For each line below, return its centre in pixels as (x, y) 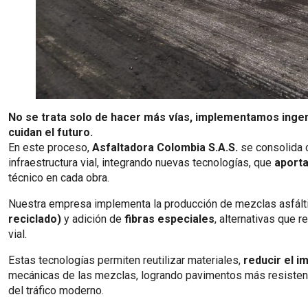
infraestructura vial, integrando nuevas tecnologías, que (141, 163)
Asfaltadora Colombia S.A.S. (165, 147)
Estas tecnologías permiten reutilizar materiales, (126, 260)
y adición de (93, 219)
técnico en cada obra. (59, 178)
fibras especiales (169, 219)
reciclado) (35, 219)
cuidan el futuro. (51, 132)
